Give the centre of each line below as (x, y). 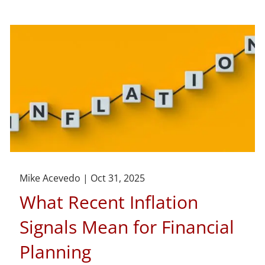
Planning (56, 251)
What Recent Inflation (109, 202)
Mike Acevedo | (55, 178)
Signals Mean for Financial (127, 227)
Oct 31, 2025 (118, 178)
